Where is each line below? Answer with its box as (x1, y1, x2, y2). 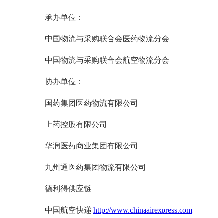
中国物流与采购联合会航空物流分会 (45, 55, 169, 64)
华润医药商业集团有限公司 (45, 141, 138, 150)
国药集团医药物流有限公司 (45, 98, 138, 107)
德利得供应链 (45, 184, 91, 193)
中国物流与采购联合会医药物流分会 (45, 34, 169, 43)
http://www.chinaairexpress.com (93, 205, 192, 214)
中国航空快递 (45, 205, 93, 214)
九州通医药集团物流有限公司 (45, 163, 146, 171)
